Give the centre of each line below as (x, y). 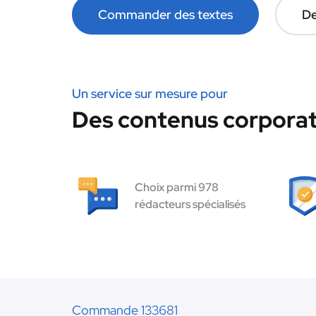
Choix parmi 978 (177, 187)
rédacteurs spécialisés (190, 204)
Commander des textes (165, 14)
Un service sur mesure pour (150, 93)
